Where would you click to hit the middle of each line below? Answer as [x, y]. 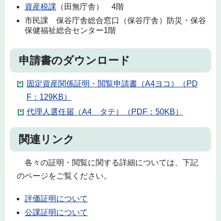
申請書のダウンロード [74, 60]
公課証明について [56, 213]
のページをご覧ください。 [64, 176]
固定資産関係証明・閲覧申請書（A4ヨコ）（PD [112, 83]
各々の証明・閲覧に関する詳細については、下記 [107, 162]
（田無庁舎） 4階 [90, 6]
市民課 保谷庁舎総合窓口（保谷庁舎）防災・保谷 [115, 20]
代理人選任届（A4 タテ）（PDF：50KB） [105, 111]
